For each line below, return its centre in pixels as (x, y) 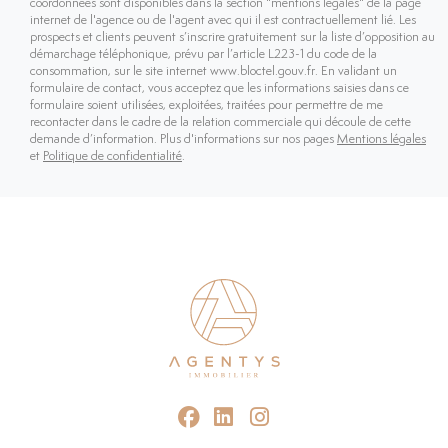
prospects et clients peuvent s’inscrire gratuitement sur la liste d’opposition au (232, 38)
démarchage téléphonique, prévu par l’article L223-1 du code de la (203, 55)
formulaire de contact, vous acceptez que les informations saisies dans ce (219, 89)
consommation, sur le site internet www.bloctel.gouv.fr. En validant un (213, 72)
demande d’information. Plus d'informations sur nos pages (183, 140)
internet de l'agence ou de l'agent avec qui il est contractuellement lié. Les (223, 21)
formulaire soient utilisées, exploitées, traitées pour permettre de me (206, 106)
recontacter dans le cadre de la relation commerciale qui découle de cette (220, 123)
